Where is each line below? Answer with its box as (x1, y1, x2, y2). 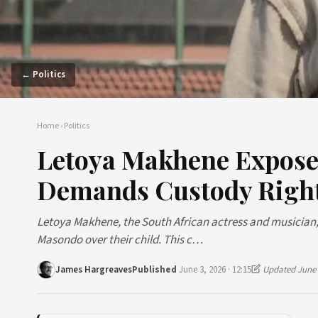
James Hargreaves (55, 263, 132, 276)
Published (132, 263, 179, 276)
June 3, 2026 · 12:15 (179, 263, 251, 276)
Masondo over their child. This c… (37, 231, 203, 248)
